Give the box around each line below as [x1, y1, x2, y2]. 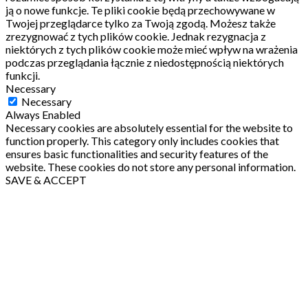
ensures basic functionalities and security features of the [5, 147, 268, 161]
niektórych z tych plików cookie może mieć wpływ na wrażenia [5, 43, 298, 56]
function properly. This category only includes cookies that [5, 134, 279, 148]
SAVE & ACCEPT [5, 173, 87, 187]
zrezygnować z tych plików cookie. [5, 30, 169, 43]
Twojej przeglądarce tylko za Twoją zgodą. [5, 16, 208, 30]
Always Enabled [5, 108, 80, 122]
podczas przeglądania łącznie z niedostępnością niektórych [5, 56, 284, 69]
